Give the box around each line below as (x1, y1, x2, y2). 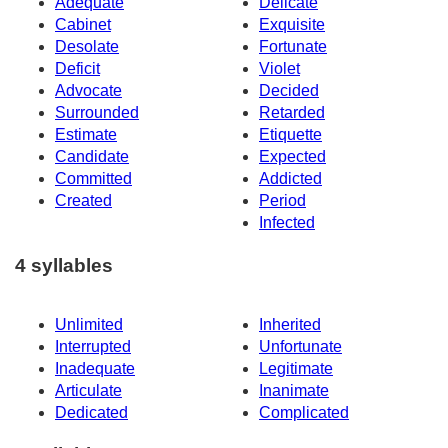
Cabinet (55, 16, 111, 34)
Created (55, 192, 112, 210)
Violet (259, 60, 300, 78)
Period (259, 192, 306, 210)
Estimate (55, 126, 117, 144)
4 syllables (15, 254, 113, 276)
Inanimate (259, 381, 329, 399)
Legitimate (259, 359, 333, 377)
